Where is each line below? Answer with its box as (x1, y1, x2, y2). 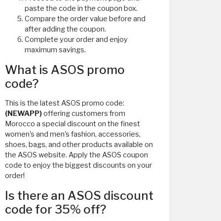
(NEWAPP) (5, 109, 42, 118)
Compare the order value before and (25, 14, 146, 23)
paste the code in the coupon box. (25, 4, 138, 13)
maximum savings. (25, 45, 86, 54)
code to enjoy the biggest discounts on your (5, 161, 152, 170)
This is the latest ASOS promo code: (5, 99, 124, 108)
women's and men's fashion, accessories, (5, 130, 141, 139)
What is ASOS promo (5, 63, 125, 77)
